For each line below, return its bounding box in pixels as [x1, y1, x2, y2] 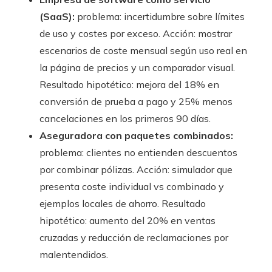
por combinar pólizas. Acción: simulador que [39, 163, 233, 176]
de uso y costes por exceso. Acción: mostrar [39, 27, 232, 40]
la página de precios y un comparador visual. [39, 61, 235, 74]
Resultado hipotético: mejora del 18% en [39, 78, 219, 91]
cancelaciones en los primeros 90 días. [39, 112, 211, 125]
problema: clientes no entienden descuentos [39, 146, 237, 159]
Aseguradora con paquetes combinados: [39, 129, 233, 142]
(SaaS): [39, 10, 75, 23]
